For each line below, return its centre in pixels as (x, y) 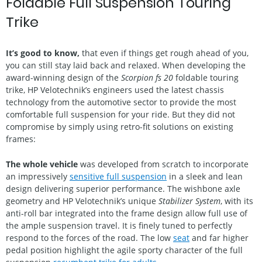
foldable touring (206, 77)
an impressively (38, 176)
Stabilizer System (189, 201)
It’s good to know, (43, 53)
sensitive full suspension (118, 176)
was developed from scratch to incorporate (163, 164)
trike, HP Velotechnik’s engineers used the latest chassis (115, 89)
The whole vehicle (42, 164)
